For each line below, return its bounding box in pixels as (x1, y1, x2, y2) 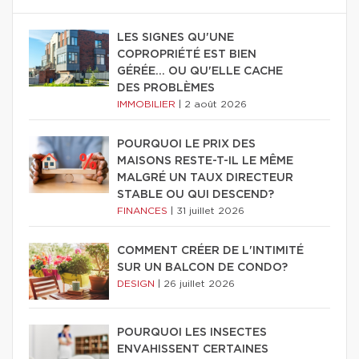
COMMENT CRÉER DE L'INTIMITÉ (117, 245, 304, 256)
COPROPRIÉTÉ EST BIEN (117, 49, 256, 60)
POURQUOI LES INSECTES (117, 327, 267, 338)
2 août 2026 (184, 99, 247, 109)
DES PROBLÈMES (117, 83, 215, 94)
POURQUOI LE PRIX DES (117, 139, 256, 150)
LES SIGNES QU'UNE (117, 32, 234, 43)
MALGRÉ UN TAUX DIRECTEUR (117, 172, 293, 184)
